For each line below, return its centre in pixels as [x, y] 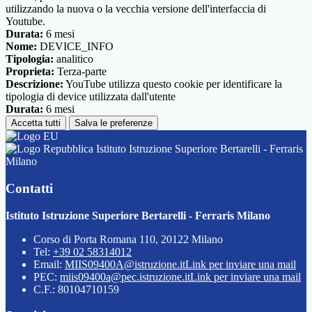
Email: [49, 264]
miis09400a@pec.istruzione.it [125, 276]
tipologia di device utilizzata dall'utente [91, 97]
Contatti [29, 188]
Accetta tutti [36, 123]
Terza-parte [80, 72]
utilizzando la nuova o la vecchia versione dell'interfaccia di [136, 9]
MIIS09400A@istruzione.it [125, 264]
